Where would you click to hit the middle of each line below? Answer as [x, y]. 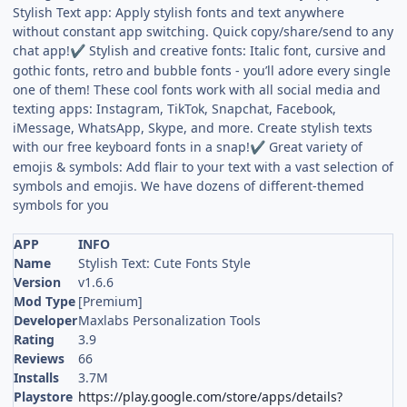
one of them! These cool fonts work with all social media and [197, 89]
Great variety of [314, 146]
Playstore [44, 396]
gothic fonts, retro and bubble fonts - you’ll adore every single [202, 70]
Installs [37, 377]
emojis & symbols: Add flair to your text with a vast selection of [203, 166]
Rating [35, 339]
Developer [46, 320]
